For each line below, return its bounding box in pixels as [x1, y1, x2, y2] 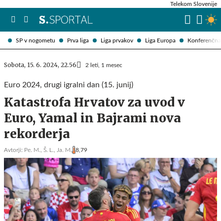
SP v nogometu [16, 37, 55, 43]
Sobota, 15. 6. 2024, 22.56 [4, 61, 76, 69]
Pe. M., [24, 147, 42, 153]
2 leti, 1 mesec [85, 62, 122, 68]
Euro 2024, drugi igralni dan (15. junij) [4, 81, 133, 89]
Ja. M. [57, 147, 72, 153]
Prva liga [67, 37, 89, 43]
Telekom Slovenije [170, 1, 217, 7]
